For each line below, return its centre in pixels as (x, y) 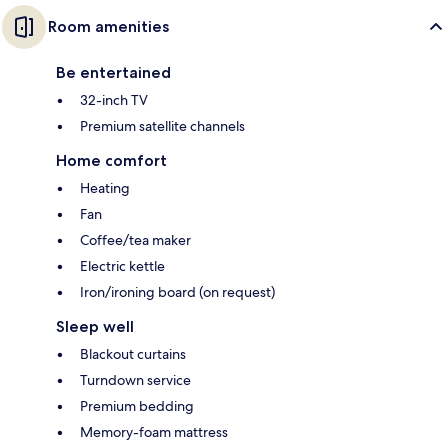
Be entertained (113, 73)
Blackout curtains (133, 354)
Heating (105, 188)
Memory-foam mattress (154, 432)
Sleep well (95, 327)
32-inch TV (114, 100)
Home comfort (111, 161)
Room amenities (108, 27)
